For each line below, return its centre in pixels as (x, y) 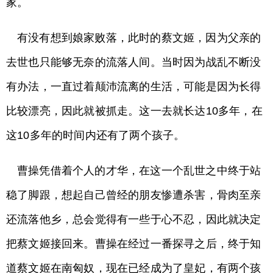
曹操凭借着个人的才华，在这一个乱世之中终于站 (139, 171)
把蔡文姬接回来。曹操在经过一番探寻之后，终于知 (134, 244)
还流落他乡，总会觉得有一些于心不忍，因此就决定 (134, 219)
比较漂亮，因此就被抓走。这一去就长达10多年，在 (134, 111)
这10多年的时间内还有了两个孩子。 (96, 135)
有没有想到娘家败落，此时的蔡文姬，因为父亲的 (139, 38)
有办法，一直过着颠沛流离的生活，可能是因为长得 (134, 87)
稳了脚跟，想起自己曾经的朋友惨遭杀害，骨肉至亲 (134, 195)
